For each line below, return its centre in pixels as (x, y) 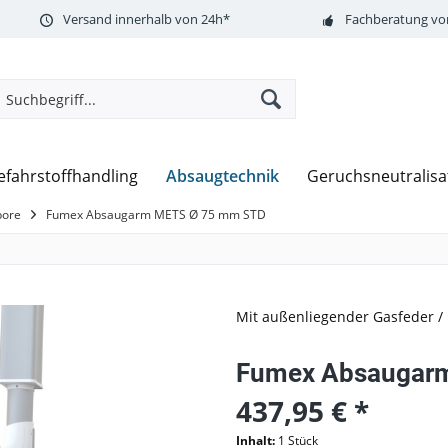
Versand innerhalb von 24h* (146, 18)
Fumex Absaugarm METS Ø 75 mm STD (156, 215)
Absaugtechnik (222, 176)
